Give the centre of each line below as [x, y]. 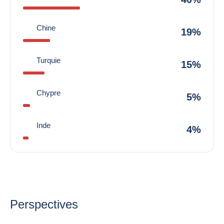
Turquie [48, 60]
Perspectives [44, 204]
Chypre [48, 93]
